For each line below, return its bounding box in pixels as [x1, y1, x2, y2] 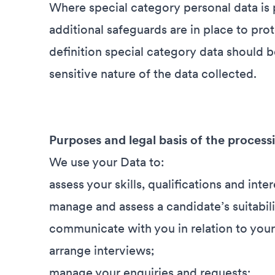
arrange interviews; [49, 243, 155, 258]
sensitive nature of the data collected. [49, 66, 257, 81]
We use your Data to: [49, 155, 165, 169]
